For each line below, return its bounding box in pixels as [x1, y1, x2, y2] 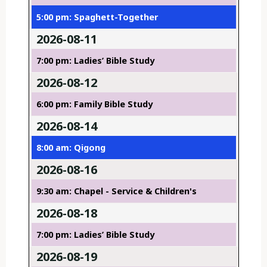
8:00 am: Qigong [36, 142, 105, 154]
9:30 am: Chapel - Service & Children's [36, 185, 197, 197]
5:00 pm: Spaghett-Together [36, 11, 158, 23]
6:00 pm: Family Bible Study [36, 98, 153, 110]
